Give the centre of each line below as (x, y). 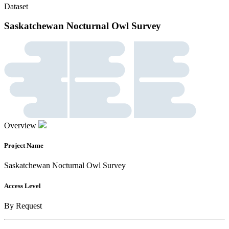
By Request (23, 205)
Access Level (22, 186)
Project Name (24, 146)
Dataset (16, 6)
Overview (20, 126)
